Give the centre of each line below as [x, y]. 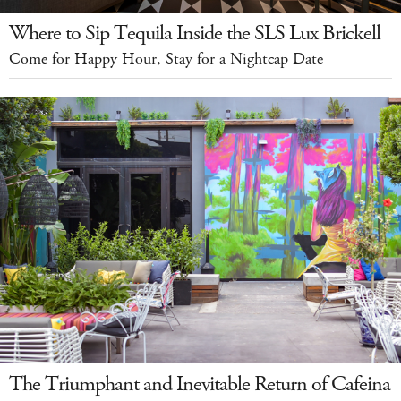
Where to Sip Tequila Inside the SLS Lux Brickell [195, 33]
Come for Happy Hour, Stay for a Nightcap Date [166, 59]
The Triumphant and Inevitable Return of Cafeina [200, 384]
